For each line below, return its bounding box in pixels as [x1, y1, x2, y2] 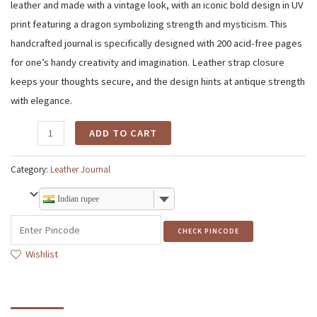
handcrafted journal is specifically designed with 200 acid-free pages [10, 37, 302, 50]
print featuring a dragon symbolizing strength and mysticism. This [10, 18, 287, 31]
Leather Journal [50, 163, 110, 175]
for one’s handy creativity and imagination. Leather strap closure [10, 56, 284, 69]
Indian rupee [57, 193, 100, 204]
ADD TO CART [88, 126, 157, 139]
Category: [10, 163, 50, 175]
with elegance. [10, 94, 72, 108]
